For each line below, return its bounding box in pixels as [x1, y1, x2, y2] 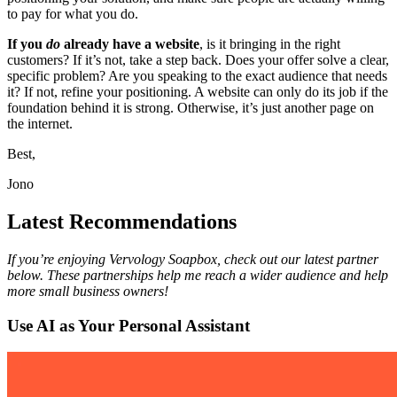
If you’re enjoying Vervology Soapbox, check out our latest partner [7, 251, 378, 267]
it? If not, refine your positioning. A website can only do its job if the [7, 84, 388, 100]
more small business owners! [7, 283, 168, 299]
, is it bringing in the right [199, 36, 340, 52]
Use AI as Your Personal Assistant [7, 315, 250, 335]
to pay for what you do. [7, 6, 142, 22]
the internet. [7, 116, 73, 132]
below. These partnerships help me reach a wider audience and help [7, 267, 388, 283]
